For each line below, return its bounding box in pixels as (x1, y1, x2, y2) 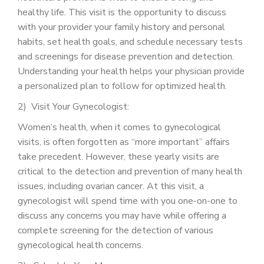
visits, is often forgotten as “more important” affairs (18, 136, 230, 148)
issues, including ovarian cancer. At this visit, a (18, 180, 204, 193)
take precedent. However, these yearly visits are (18, 150, 219, 163)
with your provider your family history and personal (18, 21, 225, 34)
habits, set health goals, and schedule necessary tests (18, 35, 243, 48)
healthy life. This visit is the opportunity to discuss (18, 6, 226, 19)
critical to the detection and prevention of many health (18, 165, 242, 178)
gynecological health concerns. (18, 239, 143, 252)
